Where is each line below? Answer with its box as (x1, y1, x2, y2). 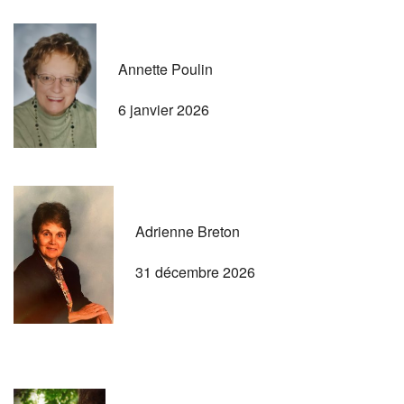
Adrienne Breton (135, 220, 240, 242)
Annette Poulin (118, 58, 213, 79)
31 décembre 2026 (135, 261, 255, 282)
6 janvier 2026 (118, 98, 209, 120)
